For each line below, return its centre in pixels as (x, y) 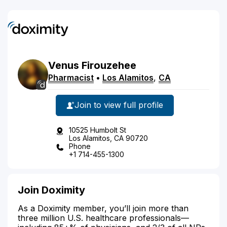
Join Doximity (51, 190)
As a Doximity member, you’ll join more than (103, 208)
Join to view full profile (119, 105)
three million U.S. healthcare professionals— (103, 218)
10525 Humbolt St (98, 130)
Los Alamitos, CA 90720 (108, 138)
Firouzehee (109, 65)
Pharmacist (71, 77)
